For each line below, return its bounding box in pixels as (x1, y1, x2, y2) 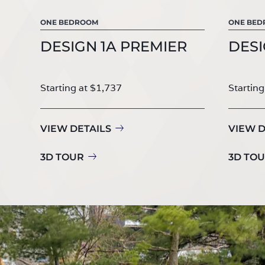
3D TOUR (40, 151, 84, 163)
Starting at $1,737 (40, 81, 122, 94)
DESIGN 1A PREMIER (40, 37, 187, 55)
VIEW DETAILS (40, 122, 111, 134)
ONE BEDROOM (40, 17, 98, 27)
